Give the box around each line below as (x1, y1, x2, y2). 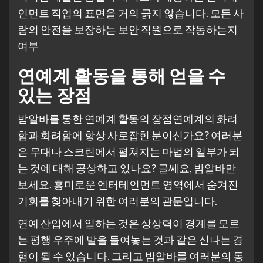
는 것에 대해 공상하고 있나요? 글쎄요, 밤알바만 (18, 161, 236, 174)
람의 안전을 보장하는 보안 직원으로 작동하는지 (18, 22, 238, 36)
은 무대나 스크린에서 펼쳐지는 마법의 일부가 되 (18, 144, 240, 158)
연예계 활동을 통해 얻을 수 (18, 64, 225, 86)
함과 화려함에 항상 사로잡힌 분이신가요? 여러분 (18, 128, 242, 141)
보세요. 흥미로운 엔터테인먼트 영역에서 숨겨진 (18, 177, 238, 191)
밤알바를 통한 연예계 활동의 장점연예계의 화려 (18, 112, 238, 125)
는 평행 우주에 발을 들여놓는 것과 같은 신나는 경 (18, 232, 243, 246)
